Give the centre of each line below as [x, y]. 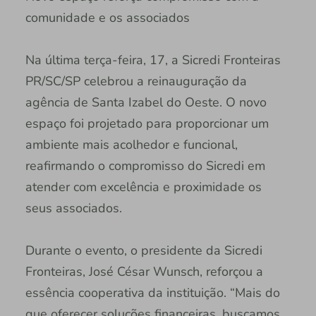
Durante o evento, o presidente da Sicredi [144, 251]
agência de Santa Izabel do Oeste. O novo [146, 103]
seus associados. [73, 208]
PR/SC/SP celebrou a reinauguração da [136, 81]
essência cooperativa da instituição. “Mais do [152, 293]
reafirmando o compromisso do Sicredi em [145, 166]
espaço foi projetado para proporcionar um [147, 124]
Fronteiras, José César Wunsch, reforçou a [144, 272]
